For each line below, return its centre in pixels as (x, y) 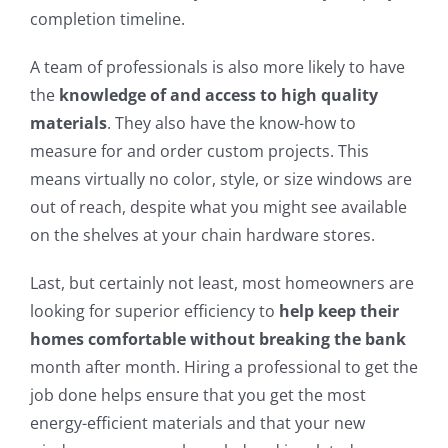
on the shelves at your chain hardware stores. (202, 235)
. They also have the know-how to (231, 123)
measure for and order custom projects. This (199, 151)
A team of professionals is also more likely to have (217, 67)
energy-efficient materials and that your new (197, 423)
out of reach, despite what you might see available (218, 207)
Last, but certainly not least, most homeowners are (221, 283)
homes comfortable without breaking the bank (217, 339)
